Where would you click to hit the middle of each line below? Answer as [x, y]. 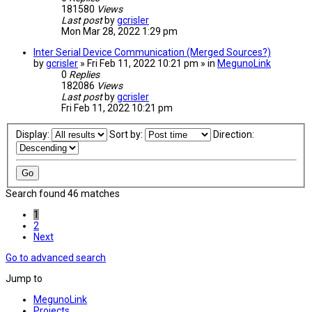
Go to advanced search [56, 258]
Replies [84, 75]
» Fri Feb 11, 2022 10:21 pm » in [149, 64]
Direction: [234, 135]
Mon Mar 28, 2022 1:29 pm [119, 32]
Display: [33, 135]
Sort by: [127, 135]
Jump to [24, 279]
